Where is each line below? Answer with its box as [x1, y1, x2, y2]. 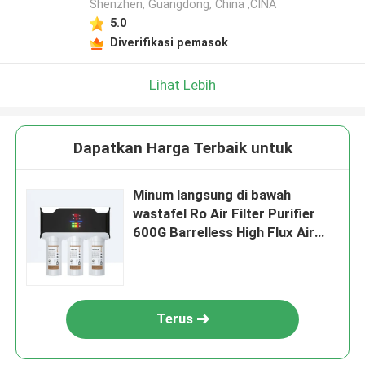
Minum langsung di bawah [133, 187, 292, 204]
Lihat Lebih [149, 76, 216, 93]
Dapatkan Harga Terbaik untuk [73, 139, 292, 158]
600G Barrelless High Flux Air [133, 224, 315, 241]
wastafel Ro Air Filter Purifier [133, 205, 316, 222]
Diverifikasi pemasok [109, 35, 228, 49]
